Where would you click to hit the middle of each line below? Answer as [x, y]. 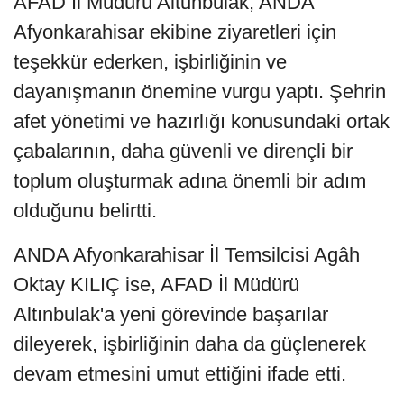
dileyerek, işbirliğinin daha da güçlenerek [190, 344]
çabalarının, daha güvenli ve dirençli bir [183, 151]
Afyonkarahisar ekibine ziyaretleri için [175, 32]
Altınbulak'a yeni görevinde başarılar [171, 315]
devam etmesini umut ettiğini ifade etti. [180, 374]
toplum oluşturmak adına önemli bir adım [190, 181]
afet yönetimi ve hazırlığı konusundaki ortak [202, 122]
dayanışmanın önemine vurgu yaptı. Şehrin [200, 92]
